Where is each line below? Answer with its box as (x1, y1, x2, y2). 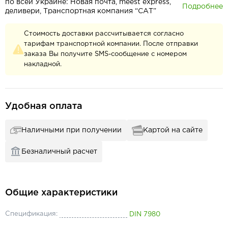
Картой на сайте (143, 127, 203, 133)
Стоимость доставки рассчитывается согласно (24, 31, 184, 37)
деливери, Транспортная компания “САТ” (5, 8, 156, 14)
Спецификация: (5, 211, 58, 217)
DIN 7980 (129, 211, 160, 217)
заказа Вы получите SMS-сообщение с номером (24, 51, 187, 57)
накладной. (24, 62, 62, 67)
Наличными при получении (21, 127, 122, 133)
